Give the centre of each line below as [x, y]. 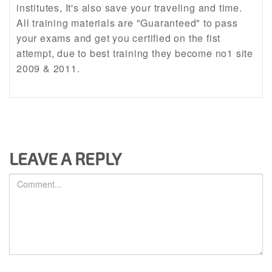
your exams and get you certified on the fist [119, 38]
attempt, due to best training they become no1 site [135, 53]
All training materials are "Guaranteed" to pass [127, 23]
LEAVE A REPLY [65, 158]
